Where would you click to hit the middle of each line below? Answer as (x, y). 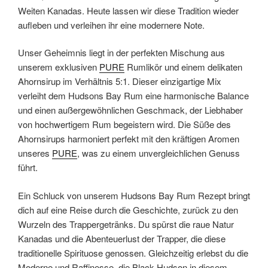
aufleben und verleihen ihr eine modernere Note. (111, 25)
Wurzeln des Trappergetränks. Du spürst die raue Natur (126, 224)
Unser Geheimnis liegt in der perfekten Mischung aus (121, 52)
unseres (35, 153)
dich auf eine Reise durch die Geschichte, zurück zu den (128, 209)
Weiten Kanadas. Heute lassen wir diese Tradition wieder (128, 10)
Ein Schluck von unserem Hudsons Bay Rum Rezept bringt (134, 195)
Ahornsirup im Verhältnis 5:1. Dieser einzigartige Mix (120, 81)
